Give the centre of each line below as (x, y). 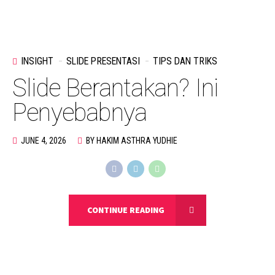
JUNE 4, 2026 (44, 140)
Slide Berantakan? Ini (115, 88)
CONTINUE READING (126, 210)
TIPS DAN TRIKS (185, 61)
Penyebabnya (80, 112)
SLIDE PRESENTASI (103, 61)
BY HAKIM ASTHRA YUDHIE (132, 140)
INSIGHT (37, 61)
